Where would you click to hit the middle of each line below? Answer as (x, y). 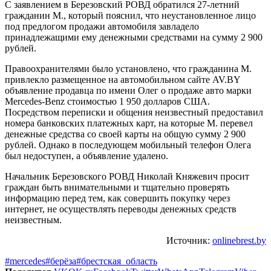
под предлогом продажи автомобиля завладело (102, 26)
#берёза (61, 261)
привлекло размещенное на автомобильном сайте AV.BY (122, 79)
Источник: (189, 240)
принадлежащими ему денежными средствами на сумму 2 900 (134, 37)
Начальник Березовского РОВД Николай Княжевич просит (127, 176)
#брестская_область (117, 261)
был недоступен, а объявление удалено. (87, 155)
